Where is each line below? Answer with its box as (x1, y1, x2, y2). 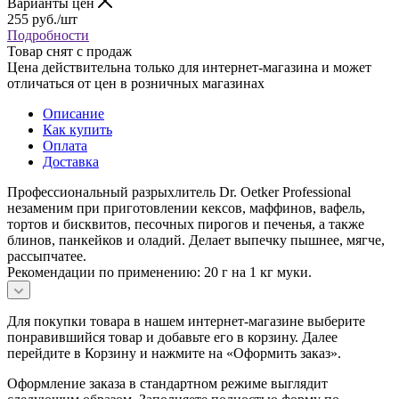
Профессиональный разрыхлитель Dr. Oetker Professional (7, 183, 351, 199)
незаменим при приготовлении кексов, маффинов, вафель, (7, 199, 365, 216)
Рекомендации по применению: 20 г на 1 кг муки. (7, 264, 312, 280)
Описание (43, 105, 104, 121)
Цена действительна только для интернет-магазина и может (7, 59, 371, 75)
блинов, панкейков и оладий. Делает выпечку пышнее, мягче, (7, 232, 385, 248)
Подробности (7, 27, 89, 43)
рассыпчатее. (7, 248, 86, 264)
